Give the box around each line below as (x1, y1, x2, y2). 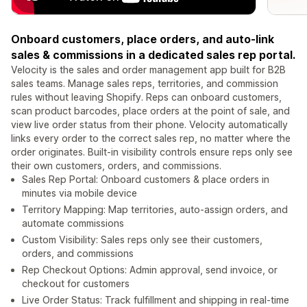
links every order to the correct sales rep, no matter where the (11, 132, 291, 145)
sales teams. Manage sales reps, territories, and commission (11, 77, 278, 90)
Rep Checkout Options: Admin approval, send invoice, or (22, 264, 278, 276)
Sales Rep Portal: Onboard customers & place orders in (22, 173, 269, 186)
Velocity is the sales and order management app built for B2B (11, 64, 286, 76)
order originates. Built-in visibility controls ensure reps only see (11, 146, 293, 158)
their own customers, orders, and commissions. (11, 160, 221, 172)
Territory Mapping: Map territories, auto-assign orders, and (22, 204, 288, 216)
